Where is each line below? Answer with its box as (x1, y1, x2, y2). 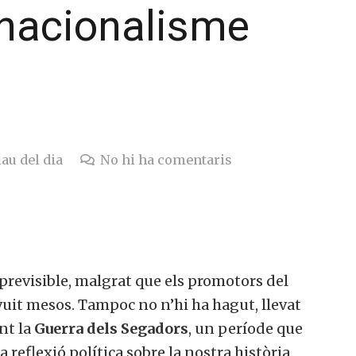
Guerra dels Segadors (34, 319, 188, 338)
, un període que (188, 319, 303, 338)
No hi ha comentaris (99, 151, 232, 168)
